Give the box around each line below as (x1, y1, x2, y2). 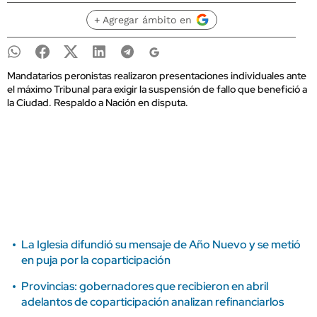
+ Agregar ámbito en (93, 14, 192, 25)
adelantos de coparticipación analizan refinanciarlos (21, 294, 284, 309)
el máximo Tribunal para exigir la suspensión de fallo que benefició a (7, 83, 307, 96)
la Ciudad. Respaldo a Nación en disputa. (7, 96, 188, 109)
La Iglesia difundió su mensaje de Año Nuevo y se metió (21, 237, 301, 252)
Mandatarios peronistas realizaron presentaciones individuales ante (7, 69, 306, 82)
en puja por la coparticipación (21, 253, 171, 267)
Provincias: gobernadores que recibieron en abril (21, 279, 268, 294)
